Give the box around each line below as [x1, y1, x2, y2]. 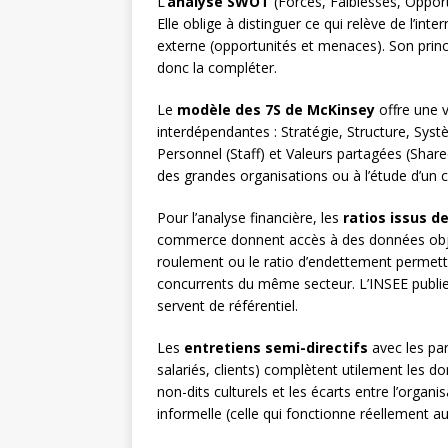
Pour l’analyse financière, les [157, 208, 343, 228]
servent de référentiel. [157, 296, 298, 316]
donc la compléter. [157, 58, 277, 78]
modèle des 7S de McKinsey [177, 100, 375, 120]
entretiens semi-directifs [184, 338, 368, 358]
